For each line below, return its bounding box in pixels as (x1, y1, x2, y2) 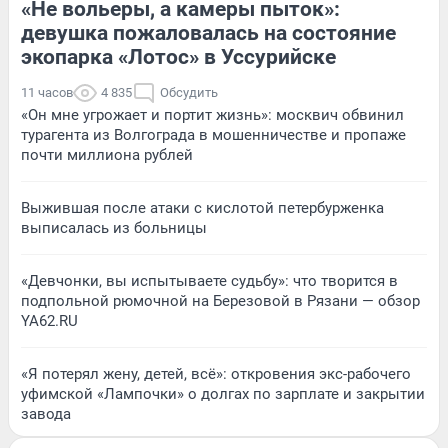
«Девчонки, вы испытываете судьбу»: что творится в (21, 272, 398, 291)
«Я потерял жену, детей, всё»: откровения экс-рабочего (21, 365, 411, 384)
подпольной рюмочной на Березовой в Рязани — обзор (21, 292, 420, 311)
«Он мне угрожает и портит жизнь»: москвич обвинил (21, 106, 404, 125)
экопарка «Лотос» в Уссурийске (21, 45, 336, 70)
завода (21, 405, 71, 424)
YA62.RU (21, 312, 78, 331)
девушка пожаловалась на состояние (21, 21, 396, 46)
